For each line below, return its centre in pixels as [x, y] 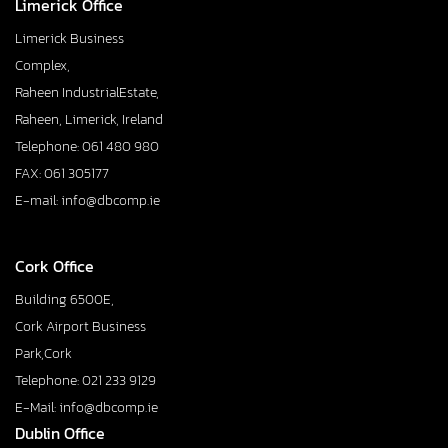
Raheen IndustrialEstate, [87, 92]
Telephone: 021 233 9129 [85, 381]
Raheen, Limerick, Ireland [89, 119]
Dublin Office [60, 433]
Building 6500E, [64, 300]
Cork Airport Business [80, 327]
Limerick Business [69, 38]
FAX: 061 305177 [62, 173]
